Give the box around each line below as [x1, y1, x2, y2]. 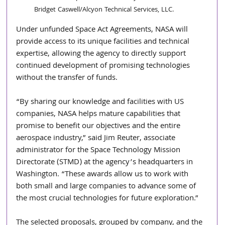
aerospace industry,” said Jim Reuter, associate [16, 132, 178, 146]
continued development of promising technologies [16, 60, 192, 73]
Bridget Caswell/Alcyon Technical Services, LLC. [34, 5, 174, 16]
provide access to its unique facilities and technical [16, 36, 192, 49]
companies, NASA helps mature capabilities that [16, 108, 183, 122]
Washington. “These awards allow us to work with [16, 168, 191, 182]
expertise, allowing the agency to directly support [16, 48, 188, 61]
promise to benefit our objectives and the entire [16, 120, 183, 134]
